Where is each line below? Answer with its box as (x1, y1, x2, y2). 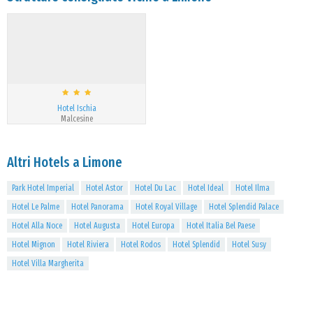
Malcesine (60, 114, 93, 124)
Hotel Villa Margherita (12, 259, 84, 268)
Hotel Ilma (235, 183, 270, 193)
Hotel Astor (86, 183, 123, 193)
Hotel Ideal (188, 183, 224, 193)
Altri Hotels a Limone (7, 154, 122, 170)
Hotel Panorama (71, 202, 124, 212)
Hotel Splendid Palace (209, 202, 279, 212)
